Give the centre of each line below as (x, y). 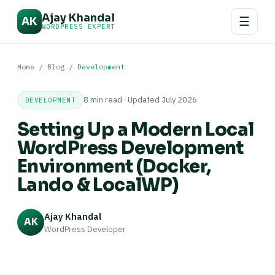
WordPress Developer (85, 229)
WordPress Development (130, 148)
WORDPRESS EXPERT (79, 26)
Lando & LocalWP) (98, 185)
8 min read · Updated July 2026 (141, 100)
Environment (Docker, (114, 166)
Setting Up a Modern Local (136, 130)
